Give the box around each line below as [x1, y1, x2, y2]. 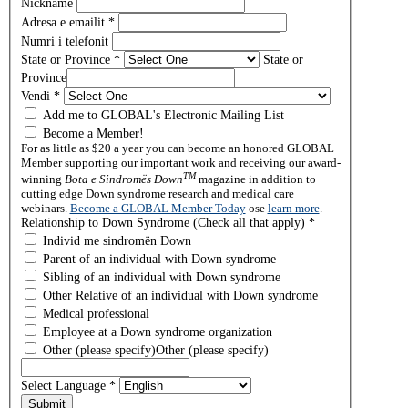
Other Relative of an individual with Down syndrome [38, 288, 318, 302]
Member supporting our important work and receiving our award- [20, 155, 341, 169]
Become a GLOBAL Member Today [69, 200, 246, 215]
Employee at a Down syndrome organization [38, 324, 272, 339]
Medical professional [38, 306, 149, 321]
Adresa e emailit [20, 15, 108, 29]
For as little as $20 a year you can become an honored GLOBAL [20, 140, 334, 155]
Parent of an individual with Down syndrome [38, 251, 276, 266]
